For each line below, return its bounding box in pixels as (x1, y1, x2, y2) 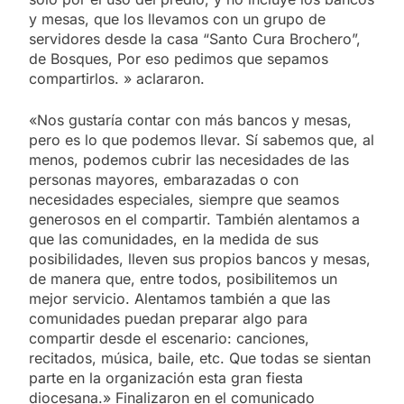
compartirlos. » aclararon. (29, 69, 205, 87)
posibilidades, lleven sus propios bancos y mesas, (29, 249, 371, 268)
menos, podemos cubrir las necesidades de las (29, 150, 349, 169)
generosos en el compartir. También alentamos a (29, 209, 360, 228)
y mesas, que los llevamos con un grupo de (29, 9, 326, 28)
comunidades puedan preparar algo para (29, 308, 308, 327)
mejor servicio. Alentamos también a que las (29, 289, 330, 308)
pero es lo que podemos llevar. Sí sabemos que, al (29, 130, 374, 149)
